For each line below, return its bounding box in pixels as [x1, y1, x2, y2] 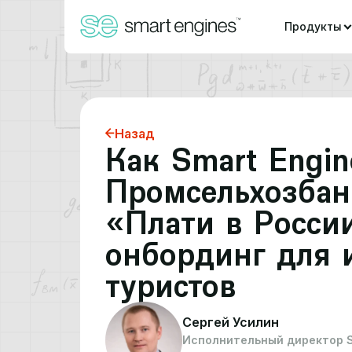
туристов [105, 267, 236, 305]
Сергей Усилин [182, 313, 279, 330]
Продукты [281, 20, 342, 33]
